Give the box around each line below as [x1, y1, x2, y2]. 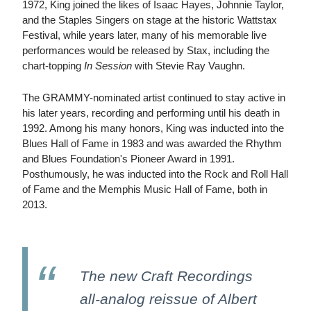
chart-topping [22, 60, 84, 72]
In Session [84, 60, 132, 72]
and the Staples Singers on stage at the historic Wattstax [22, 14, 277, 26]
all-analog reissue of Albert [80, 291, 257, 308]
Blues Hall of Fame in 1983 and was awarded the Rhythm [22, 137, 282, 150]
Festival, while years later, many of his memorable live [22, 29, 267, 42]
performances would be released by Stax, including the [22, 44, 269, 57]
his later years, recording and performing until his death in [22, 107, 280, 119]
